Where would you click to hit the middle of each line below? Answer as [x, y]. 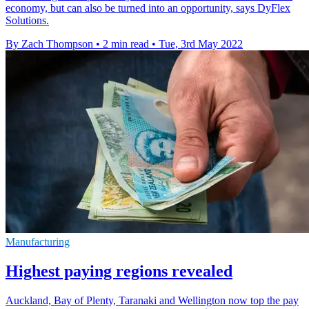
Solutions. [27, 20]
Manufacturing [38, 241]
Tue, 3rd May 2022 [201, 43]
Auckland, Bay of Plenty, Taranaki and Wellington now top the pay [152, 300]
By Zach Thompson [49, 43]
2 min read [126, 43]
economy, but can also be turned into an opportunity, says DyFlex [148, 8]
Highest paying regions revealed [119, 271]
